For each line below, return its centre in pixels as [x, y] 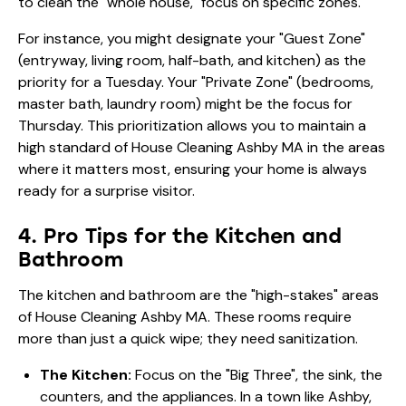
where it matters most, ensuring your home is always [193, 169]
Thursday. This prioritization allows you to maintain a [192, 125]
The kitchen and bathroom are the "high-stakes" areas [198, 295]
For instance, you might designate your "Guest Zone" [192, 38]
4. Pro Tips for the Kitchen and [180, 236]
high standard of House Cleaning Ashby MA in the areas [202, 147]
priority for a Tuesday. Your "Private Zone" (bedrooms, [196, 82]
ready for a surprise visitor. [106, 190]
